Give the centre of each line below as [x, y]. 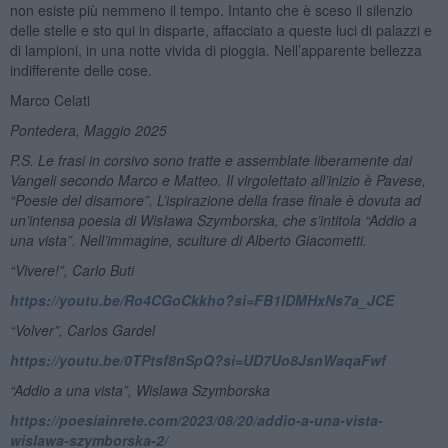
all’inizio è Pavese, [368, 179]
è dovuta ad [381, 199]
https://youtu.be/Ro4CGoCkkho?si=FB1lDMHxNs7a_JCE [201, 299]
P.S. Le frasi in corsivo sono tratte [115, 159]
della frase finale [287, 199]
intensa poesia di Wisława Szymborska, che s [172, 219]
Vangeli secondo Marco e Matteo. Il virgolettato [160, 179]
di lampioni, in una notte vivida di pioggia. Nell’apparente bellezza [215, 49]
